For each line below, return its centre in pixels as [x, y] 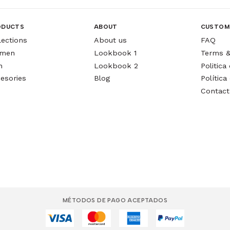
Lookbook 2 [116, 65]
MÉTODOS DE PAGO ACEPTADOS [115, 200]
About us [110, 40]
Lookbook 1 [115, 53]
